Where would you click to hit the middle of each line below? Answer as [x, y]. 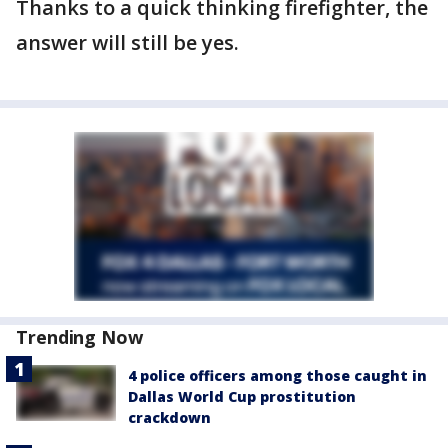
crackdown [169, 417]
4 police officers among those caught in [277, 375]
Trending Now [79, 337]
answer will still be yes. [127, 42]
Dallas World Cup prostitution [242, 396]
